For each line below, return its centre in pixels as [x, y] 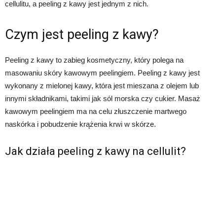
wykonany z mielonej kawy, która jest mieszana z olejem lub [102, 86]
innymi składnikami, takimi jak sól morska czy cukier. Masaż [103, 99]
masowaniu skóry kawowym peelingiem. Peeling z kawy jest [102, 73]
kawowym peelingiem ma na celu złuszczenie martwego [96, 111]
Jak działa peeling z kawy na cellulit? [95, 151]
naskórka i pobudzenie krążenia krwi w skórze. [80, 124]
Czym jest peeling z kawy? [82, 35]
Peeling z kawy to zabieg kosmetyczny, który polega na [94, 60]
